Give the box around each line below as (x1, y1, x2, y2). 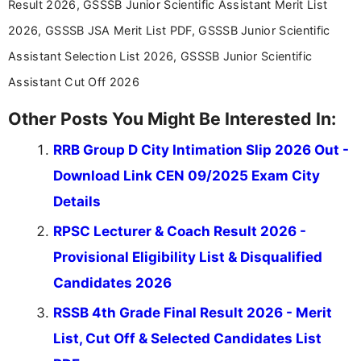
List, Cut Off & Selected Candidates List (53, 330, 322, 347)
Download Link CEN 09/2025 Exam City (53, 168, 320, 185)
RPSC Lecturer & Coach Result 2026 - (53, 223, 306, 240)
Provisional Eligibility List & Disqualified (53, 249, 322, 266)
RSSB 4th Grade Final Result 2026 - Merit (53, 305, 332, 322)
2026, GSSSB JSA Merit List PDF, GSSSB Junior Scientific (8, 23, 330, 38)
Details (53, 193, 101, 210)
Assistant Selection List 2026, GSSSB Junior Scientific (8, 49, 313, 64)
